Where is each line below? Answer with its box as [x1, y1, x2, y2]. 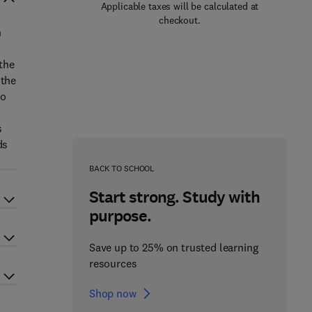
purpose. [88, 205, 152, 227]
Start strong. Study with [88, 186, 260, 208]
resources [88, 256, 137, 270]
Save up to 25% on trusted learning [88, 240, 258, 254]
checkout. [159, 14, 201, 26]
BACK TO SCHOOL [88, 163, 155, 173]
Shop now [88, 286, 136, 300]
